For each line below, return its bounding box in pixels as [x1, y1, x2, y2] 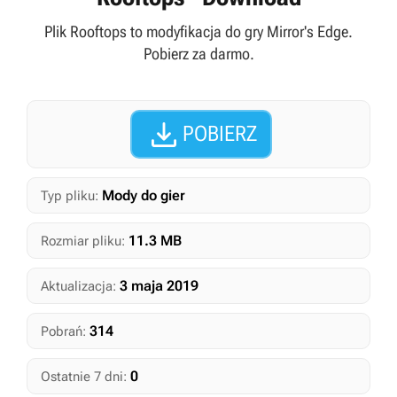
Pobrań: [41, 323, 86, 339]
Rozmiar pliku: [41, 233, 125, 249]
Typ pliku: [41, 188, 98, 204]
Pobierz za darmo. [143, 44, 254, 63]
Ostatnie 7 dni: [41, 369, 127, 385]
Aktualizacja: [41, 278, 116, 294]
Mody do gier [102, 187, 185, 204]
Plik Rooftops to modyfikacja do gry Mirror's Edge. [44, 22, 353, 41]
